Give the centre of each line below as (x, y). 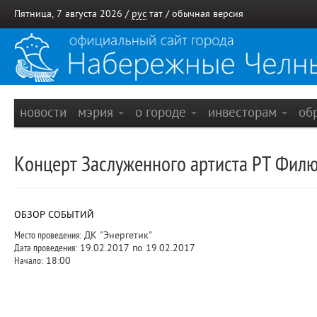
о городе (162, 112)
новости (43, 112)
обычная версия (208, 14)
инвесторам (244, 112)
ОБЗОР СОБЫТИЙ (54, 215)
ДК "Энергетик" (117, 235)
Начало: (29, 261)
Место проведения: (48, 235)
